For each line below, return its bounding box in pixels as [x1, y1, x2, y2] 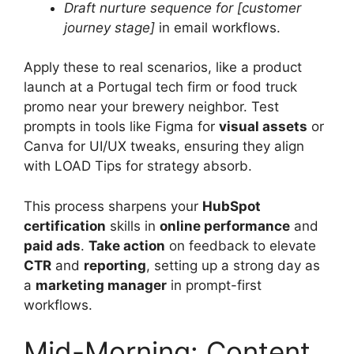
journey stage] [64, 19, 155, 36]
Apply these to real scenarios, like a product [24, 59, 302, 75]
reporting [84, 257, 146, 273]
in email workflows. [155, 19, 281, 36]
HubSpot [202, 198, 261, 214]
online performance [160, 217, 290, 234]
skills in [106, 217, 160, 234]
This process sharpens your [24, 198, 202, 214]
